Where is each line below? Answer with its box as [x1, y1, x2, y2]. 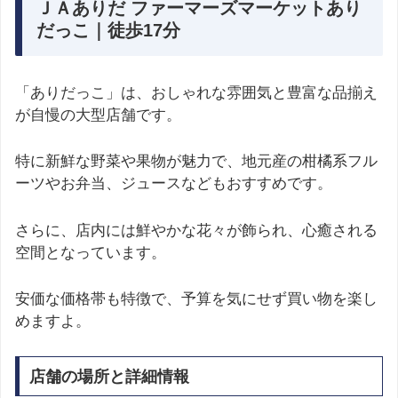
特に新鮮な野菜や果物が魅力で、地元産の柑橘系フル [15, 153, 378, 171]
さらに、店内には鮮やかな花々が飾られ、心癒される [15, 221, 378, 239]
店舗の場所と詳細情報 [28, 367, 189, 386]
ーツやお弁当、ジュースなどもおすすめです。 [15, 175, 332, 193]
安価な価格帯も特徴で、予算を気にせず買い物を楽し [15, 290, 378, 307]
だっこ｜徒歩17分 [36, 20, 180, 41]
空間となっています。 [15, 243, 166, 261]
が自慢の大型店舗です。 [15, 107, 181, 124]
